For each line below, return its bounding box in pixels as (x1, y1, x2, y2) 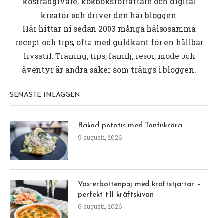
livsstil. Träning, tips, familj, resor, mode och (23, 50, 195, 61)
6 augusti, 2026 (78, 201, 122, 211)
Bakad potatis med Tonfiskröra (78, 122, 182, 129)
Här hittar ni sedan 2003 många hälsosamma (22, 23, 196, 34)
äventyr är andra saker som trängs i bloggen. (22, 64, 196, 74)
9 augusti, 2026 (78, 132, 122, 142)
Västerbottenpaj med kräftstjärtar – (78, 181, 201, 188)
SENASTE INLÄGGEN (10, 91, 80, 99)
